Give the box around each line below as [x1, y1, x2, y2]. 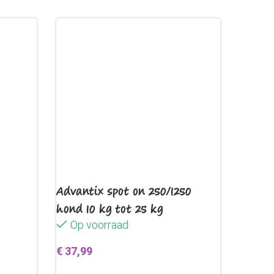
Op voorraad [70, 218, 128, 231]
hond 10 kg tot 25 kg [56, 201, 163, 217]
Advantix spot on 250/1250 [56, 183, 191, 199]
